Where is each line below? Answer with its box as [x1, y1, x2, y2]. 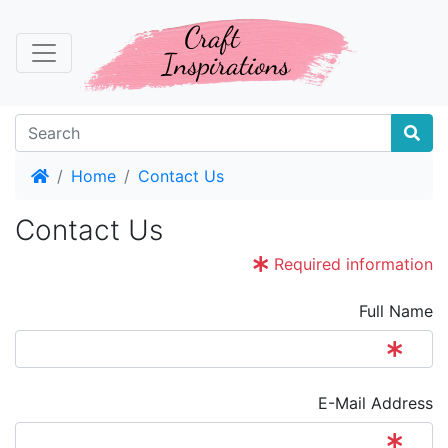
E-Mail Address [318, 392, 433, 413]
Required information [269, 253, 433, 274]
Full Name [359, 300, 433, 321]
